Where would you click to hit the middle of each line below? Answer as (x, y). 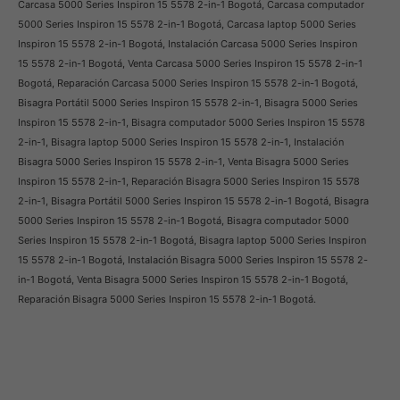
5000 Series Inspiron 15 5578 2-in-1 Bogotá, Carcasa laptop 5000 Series (187, 25)
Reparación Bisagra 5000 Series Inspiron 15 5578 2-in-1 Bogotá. (167, 300)
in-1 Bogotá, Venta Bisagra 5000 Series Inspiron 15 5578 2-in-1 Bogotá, (183, 280)
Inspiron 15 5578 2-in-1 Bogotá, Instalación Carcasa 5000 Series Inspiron (187, 44)
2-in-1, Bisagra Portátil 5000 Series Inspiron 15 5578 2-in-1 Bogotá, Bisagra (193, 201)
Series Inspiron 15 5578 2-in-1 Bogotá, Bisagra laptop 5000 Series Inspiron (192, 241)
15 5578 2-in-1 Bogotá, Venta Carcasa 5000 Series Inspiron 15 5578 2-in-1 (190, 64)
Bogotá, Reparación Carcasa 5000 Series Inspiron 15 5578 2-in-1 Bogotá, (188, 83)
